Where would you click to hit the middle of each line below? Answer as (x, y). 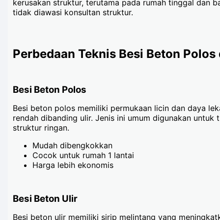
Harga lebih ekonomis (73, 165)
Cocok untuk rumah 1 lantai (83, 155)
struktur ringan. (41, 127)
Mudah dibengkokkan (72, 145)
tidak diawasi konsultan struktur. (73, 12)
